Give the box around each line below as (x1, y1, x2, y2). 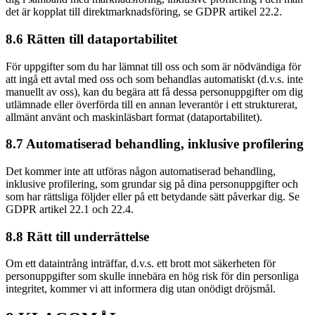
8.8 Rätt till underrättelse (6, 229, 149, 244)
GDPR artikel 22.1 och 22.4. (6, 202, 134, 215)
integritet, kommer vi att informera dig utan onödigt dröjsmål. (6, 283, 276, 295)
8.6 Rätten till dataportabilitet (6, 31, 177, 46)
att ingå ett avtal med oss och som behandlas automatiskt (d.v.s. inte (6, 72, 303, 85)
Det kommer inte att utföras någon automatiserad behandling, (6, 165, 276, 177)
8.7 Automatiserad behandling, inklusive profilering (6, 136, 304, 152)
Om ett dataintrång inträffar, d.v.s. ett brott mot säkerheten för (6, 257, 276, 270)
